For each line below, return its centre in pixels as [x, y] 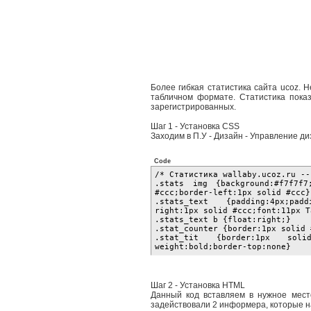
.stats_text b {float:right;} [228, 220]
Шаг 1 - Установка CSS [195, 126]
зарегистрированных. [193, 107]
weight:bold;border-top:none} [223, 247]
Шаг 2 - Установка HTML [198, 285]
